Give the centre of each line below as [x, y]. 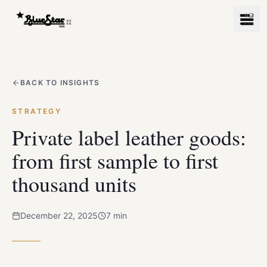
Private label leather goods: [129, 137]
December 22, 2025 [59, 215]
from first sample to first [115, 160]
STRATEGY [37, 111]
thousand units [74, 184]
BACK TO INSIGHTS [60, 83]
